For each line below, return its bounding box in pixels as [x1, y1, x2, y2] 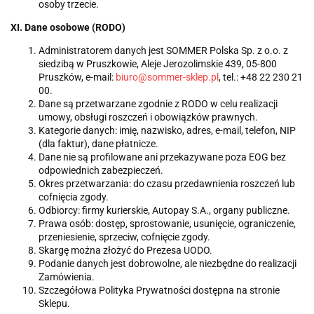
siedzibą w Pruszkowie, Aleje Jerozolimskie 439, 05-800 [39, 58, 277, 70]
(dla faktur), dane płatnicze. [39, 138, 158, 150]
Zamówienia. [39, 271, 95, 283]
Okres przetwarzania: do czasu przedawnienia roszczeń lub [39, 178, 295, 190]
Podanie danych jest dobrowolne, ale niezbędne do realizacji [39, 258, 296, 270]
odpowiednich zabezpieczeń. [39, 165, 163, 177]
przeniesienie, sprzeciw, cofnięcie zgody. [39, 231, 210, 243]
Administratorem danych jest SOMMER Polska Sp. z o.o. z [39, 45, 288, 57]
